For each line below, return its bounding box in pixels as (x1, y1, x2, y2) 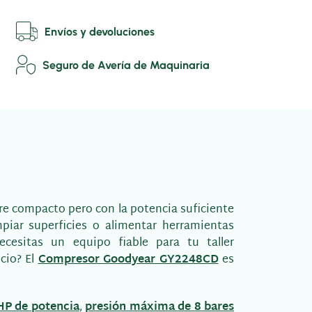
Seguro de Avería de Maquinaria (42, 58, 210, 72)
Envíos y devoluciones (45, 24, 155, 38)
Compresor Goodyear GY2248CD (38, 250, 219, 270)
